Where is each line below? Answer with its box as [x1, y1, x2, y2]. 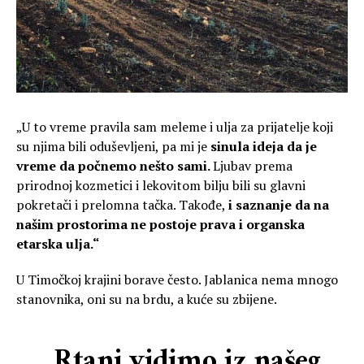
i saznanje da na [228, 196, 329, 214]
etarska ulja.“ [16, 235, 99, 253]
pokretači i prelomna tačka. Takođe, [16, 196, 228, 214]
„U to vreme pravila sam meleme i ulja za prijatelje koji [16, 118, 333, 136]
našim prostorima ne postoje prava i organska [16, 215, 305, 234]
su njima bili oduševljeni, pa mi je [16, 137, 210, 156]
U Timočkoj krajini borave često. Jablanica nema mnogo [16, 271, 338, 289]
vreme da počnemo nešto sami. [16, 157, 213, 175]
